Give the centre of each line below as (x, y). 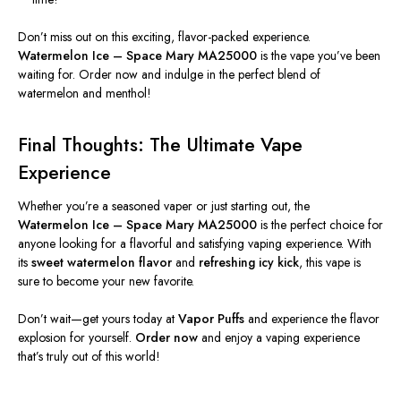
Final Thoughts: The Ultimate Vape (160, 145)
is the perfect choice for (320, 224)
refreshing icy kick (249, 262)
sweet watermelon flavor (102, 262)
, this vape (326, 262)
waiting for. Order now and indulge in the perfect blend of (169, 74)
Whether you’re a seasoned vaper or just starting (145, 205)
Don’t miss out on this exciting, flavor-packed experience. (164, 36)
